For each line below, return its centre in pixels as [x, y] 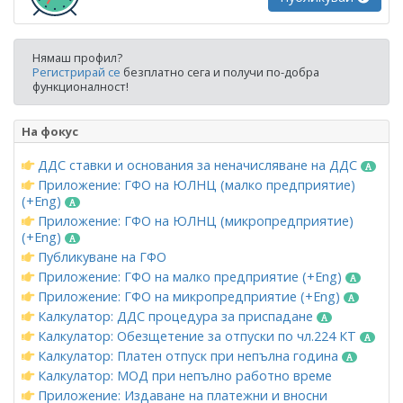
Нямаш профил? [77, 57]
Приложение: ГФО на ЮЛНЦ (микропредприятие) [194, 220]
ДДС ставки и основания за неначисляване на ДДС [197, 165]
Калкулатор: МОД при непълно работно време [183, 375]
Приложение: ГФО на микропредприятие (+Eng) [189, 296]
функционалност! [81, 86]
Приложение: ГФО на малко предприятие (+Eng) [190, 276]
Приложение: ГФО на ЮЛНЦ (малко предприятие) [195, 184]
